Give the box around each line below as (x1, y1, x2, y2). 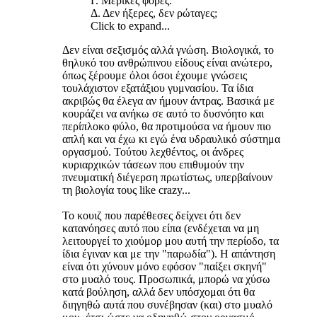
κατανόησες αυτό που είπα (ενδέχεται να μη (62, 222, 259, 235)
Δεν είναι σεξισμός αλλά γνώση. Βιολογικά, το (62, 44, 274, 57)
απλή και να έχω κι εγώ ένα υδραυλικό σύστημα (62, 133, 280, 146)
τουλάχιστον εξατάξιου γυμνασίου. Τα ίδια (62, 82, 253, 95)
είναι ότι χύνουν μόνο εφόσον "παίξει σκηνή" (62, 260, 267, 273)
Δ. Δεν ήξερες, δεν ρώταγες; (91, 7, 217, 20)
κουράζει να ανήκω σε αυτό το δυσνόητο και (62, 108, 264, 120)
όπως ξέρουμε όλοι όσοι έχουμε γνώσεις (62, 69, 247, 82)
